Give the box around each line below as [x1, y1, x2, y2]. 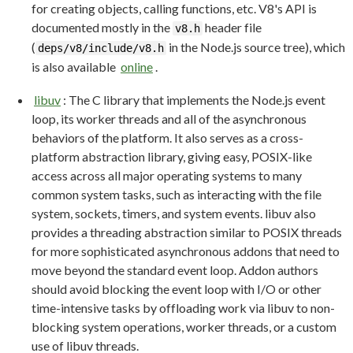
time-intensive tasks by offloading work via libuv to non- [32, 299, 335, 315]
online [121, 58, 153, 74]
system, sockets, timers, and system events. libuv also [32, 205, 316, 221]
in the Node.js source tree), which [166, 39, 345, 54]
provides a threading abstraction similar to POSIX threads [32, 224, 342, 240]
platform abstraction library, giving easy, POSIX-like [32, 148, 312, 164]
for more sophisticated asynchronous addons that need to [32, 243, 340, 258]
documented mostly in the [32, 19, 173, 35]
